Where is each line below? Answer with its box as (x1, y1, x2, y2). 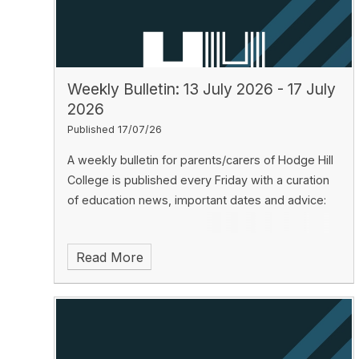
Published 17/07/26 (67, 123, 163, 135)
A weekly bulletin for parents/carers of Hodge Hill (67, 152, 334, 167)
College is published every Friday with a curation (67, 172, 330, 187)
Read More (75, 248, 143, 265)
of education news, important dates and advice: (67, 192, 327, 207)
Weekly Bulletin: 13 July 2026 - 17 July (67, 79, 337, 99)
